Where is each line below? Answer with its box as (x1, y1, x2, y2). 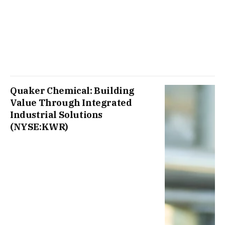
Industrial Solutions (10, 109, 103, 121)
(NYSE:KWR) (10, 121, 68, 133)
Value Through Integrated (10, 97, 132, 109)
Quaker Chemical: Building (10, 85, 135, 97)
